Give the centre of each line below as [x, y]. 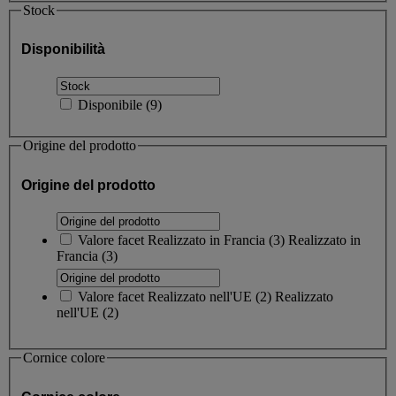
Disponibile [112, 104]
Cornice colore [64, 357]
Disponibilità [63, 49]
